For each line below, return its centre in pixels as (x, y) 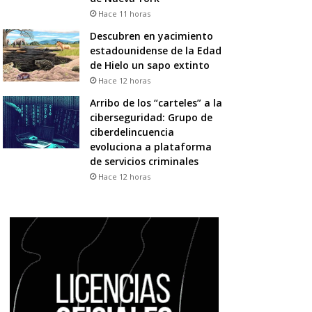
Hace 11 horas (124, 13)
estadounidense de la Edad (155, 50)
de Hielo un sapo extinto (149, 65)
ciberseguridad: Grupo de (151, 117)
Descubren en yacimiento (151, 36)
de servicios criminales (144, 161)
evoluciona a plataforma (150, 146)
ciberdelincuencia (132, 132)
